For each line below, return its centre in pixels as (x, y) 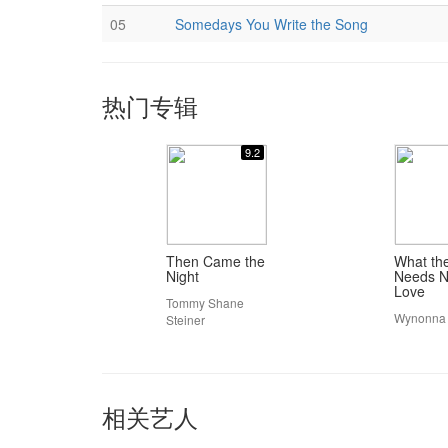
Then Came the (215, 261)
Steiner (185, 319)
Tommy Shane (205, 302)
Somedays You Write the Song (271, 24)
